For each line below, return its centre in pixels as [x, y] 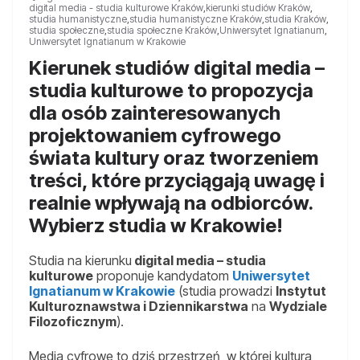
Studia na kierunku [80, 261]
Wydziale [298, 307]
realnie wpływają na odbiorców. [171, 203]
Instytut [301, 291]
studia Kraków [295, 19]
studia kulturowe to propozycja [171, 91]
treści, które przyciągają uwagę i [177, 181]
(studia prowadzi [225, 291]
